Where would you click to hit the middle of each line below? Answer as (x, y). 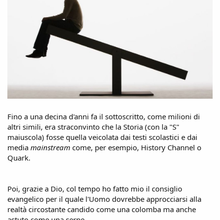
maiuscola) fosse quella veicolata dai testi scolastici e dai (102, 137)
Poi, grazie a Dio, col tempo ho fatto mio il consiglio (95, 188)
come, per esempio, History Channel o (136, 147)
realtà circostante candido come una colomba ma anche (102, 209)
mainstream (50, 147)
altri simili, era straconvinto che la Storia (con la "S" (93, 126)
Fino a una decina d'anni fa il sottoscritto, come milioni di (104, 116)
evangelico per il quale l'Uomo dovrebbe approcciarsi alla (104, 199)
